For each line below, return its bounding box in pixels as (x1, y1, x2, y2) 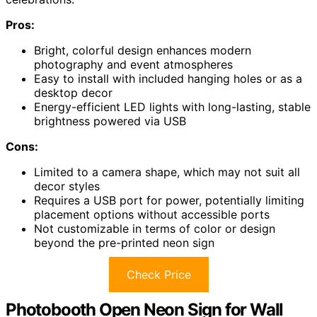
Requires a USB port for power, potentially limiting (34, 192, 304, 207)
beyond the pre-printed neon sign (34, 235, 214, 250)
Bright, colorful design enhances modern (34, 42, 251, 57)
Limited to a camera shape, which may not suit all (34, 164, 300, 179)
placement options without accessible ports (34, 207, 270, 221)
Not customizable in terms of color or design (34, 221, 275, 236)
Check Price (126, 267, 191, 282)
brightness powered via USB (34, 113, 186, 128)
